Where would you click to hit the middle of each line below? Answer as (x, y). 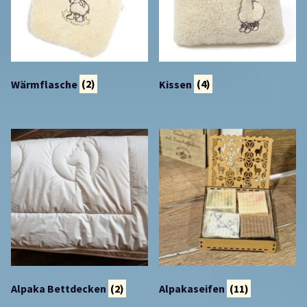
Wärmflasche (45, 84)
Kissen (177, 84)
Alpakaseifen (193, 289)
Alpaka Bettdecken (60, 289)
